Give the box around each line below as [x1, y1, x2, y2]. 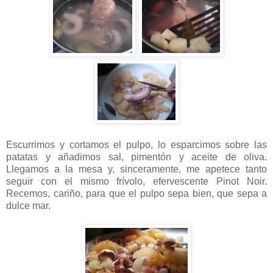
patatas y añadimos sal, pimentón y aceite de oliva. [6, 151, 267, 162]
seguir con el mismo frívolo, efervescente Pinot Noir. [6, 175, 267, 186]
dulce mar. [6, 200, 51, 211]
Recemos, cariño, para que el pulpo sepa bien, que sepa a [6, 188, 267, 199]
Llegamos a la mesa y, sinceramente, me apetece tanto [6, 163, 267, 174]
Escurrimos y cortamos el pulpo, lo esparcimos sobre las [6, 139, 267, 150]
